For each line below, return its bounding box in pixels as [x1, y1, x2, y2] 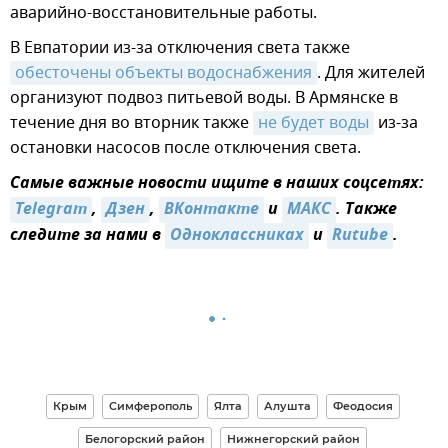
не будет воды [258, 110, 369, 135]
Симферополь [108, 398, 192, 413]
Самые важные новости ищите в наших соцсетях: [10, 170, 424, 197]
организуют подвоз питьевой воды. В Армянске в [10, 85, 398, 110]
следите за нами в [10, 222, 165, 249]
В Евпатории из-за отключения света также [10, 35, 350, 60]
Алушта [263, 398, 311, 413]
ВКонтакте [164, 196, 259, 223]
